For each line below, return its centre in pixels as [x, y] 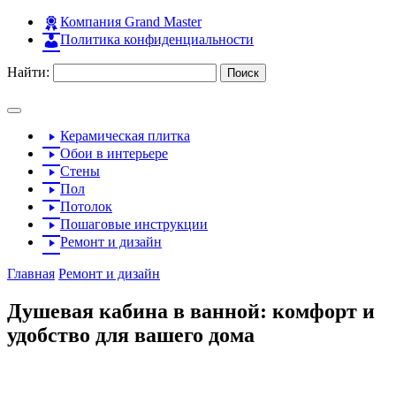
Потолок [86, 206]
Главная [31, 274]
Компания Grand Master [131, 22]
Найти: [28, 72]
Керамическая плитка [125, 136]
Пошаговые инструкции [134, 224]
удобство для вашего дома [131, 335]
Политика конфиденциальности [157, 39]
